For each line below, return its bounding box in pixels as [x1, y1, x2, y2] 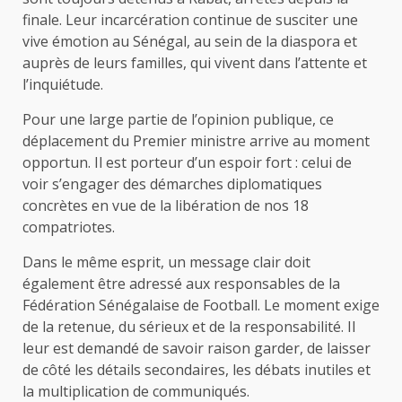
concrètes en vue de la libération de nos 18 [22, 196, 309, 216]
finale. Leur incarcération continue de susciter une [22, 10, 358, 31]
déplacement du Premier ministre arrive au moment [22, 131, 370, 152]
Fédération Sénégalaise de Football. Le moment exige [22, 295, 380, 316]
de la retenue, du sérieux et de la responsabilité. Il [22, 317, 355, 337]
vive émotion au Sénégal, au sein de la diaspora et [22, 31, 357, 52]
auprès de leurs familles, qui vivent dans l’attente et [22, 53, 367, 74]
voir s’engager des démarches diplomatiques [22, 174, 322, 195]
